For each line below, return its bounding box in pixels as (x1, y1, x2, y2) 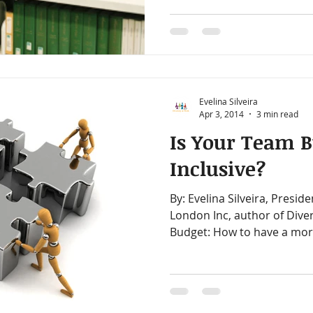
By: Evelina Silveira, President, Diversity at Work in (170, 190, 188, 206)
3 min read (256, 108, 298, 119)
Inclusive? (170, 154, 265, 182)
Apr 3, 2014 (199, 108, 244, 119)
